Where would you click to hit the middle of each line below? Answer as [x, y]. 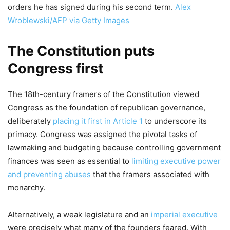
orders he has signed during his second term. [91, 7]
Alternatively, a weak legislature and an [79, 215]
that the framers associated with [150, 175]
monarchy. [26, 188]
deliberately [30, 121]
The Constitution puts [81, 51]
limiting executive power [176, 161]
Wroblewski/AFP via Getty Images [69, 21]
